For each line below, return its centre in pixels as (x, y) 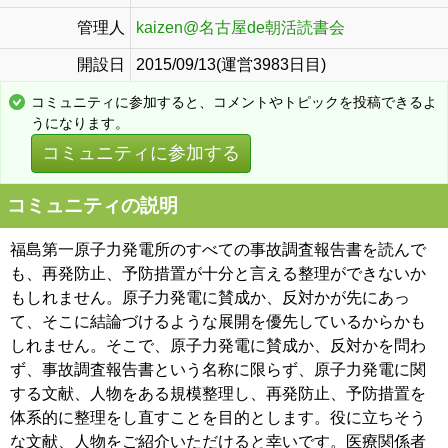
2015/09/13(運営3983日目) (231, 64)
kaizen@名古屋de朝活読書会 (240, 27)
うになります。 (80, 122)
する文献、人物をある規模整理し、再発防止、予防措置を (218, 393)
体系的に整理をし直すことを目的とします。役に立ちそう (218, 417)
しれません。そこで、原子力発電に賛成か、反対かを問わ (218, 345)
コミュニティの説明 (92, 205)
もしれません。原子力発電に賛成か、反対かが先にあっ (210, 297)
